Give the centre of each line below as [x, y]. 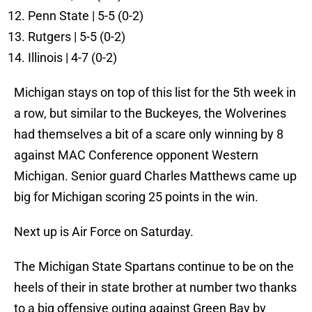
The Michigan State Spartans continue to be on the [154, 267]
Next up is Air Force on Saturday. [104, 232]
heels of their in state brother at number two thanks [155, 288]
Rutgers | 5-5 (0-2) [77, 37]
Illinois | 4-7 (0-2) [72, 58]
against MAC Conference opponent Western [136, 155]
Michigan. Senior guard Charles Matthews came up [155, 176]
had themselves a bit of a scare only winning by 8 [149, 134]
